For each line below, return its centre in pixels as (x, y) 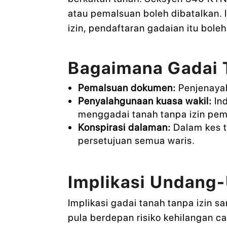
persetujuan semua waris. (136, 141)
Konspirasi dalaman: (124, 128)
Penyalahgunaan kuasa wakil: (145, 101)
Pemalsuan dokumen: (127, 88)
